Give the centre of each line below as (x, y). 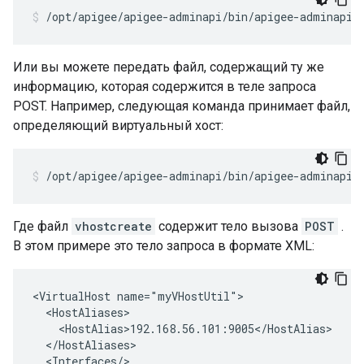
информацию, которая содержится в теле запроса (165, 87)
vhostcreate (113, 226)
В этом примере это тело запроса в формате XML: (164, 246)
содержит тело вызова (228, 226)
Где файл (42, 226)
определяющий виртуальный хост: (118, 126)
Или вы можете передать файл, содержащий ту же (169, 67)
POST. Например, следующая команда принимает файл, (182, 106)
